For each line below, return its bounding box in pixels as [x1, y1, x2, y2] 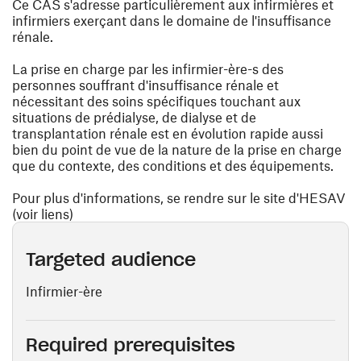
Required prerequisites [26, 334, 235, 356]
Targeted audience [26, 248, 196, 271]
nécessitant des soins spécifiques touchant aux [12, 93, 301, 109]
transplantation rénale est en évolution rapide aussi [12, 125, 323, 141]
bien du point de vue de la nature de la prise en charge [12, 141, 342, 157]
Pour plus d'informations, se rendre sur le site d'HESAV [12, 189, 346, 205]
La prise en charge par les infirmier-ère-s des [12, 60, 284, 77]
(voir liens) [12, 205, 73, 222]
